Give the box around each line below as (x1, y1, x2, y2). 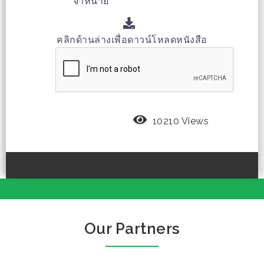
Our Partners (84, 220, 180, 238)
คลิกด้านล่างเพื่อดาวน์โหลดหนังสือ (57, 34, 207, 46)
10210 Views (152, 115, 209, 127)
